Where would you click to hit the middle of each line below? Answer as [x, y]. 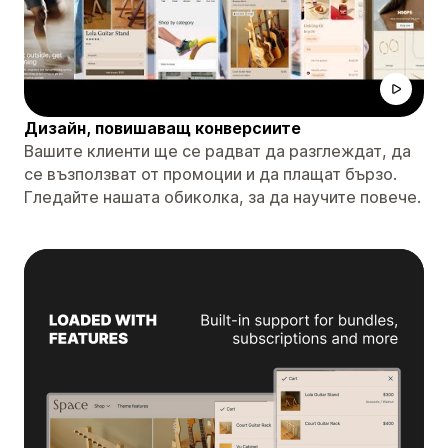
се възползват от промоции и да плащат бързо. [210, 173]
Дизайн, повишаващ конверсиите [162, 127]
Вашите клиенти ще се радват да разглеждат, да [217, 150]
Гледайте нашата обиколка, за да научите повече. [222, 196]
